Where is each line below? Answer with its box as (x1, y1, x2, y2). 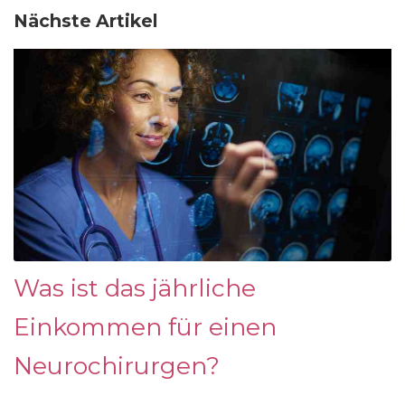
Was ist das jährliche (14, 273, 256, 304)
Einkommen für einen (14, 312, 277, 343)
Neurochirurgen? (14, 351, 220, 381)
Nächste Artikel (14, 10, 157, 33)
